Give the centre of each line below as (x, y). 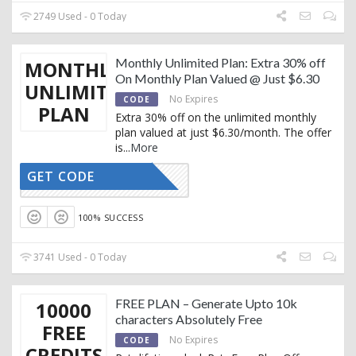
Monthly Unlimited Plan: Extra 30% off (221, 62)
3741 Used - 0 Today (79, 257)
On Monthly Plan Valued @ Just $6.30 (217, 78)
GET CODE (61, 176)
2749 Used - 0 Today (79, 16)
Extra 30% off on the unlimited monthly (216, 117)
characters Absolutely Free (189, 319)
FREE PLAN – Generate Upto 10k (206, 304)
